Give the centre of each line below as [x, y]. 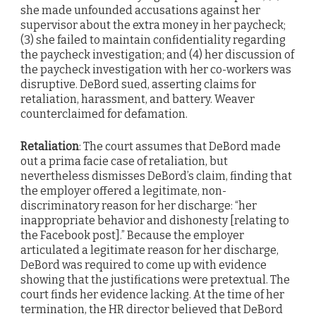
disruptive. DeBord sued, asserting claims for [138, 85]
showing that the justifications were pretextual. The [155, 280]
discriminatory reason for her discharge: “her [139, 206]
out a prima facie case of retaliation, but [124, 162]
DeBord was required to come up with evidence [144, 265]
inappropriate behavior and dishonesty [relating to [155, 221]
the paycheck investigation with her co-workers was [156, 70]
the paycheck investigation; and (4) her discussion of [157, 55]
